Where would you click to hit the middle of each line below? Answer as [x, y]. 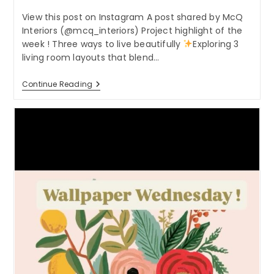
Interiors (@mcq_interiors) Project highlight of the [132, 30]
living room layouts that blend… [91, 57]
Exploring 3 [216, 44]
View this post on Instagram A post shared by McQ [132, 17]
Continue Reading [57, 84]
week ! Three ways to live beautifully [102, 44]
